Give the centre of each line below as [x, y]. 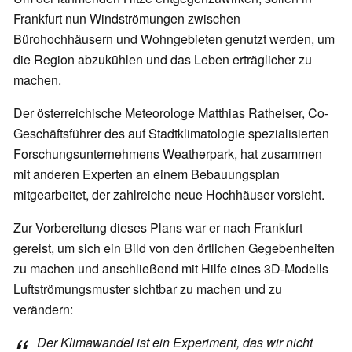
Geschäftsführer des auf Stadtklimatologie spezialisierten [171, 134]
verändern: [43, 310]
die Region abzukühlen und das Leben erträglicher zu [163, 60]
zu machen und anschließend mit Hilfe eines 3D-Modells [171, 269]
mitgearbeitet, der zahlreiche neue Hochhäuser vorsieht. [169, 195]
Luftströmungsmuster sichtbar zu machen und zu [148, 289]
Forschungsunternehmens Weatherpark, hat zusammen [168, 154]
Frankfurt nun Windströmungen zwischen [127, 19]
